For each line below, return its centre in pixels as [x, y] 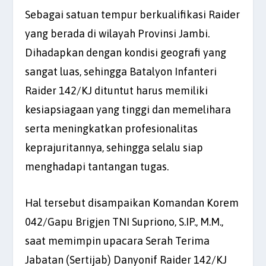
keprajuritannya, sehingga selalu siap [114, 148]
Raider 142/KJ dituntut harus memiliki [117, 91]
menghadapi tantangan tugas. [97, 167]
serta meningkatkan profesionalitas [112, 129]
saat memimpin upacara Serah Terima [118, 241]
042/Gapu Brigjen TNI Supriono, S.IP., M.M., [124, 222]
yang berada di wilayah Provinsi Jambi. [118, 34]
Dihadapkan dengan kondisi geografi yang [126, 53]
